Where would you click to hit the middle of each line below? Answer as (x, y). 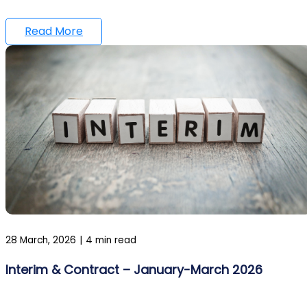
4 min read (111, 240)
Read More (54, 31)
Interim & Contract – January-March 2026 (134, 269)
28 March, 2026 (41, 240)
